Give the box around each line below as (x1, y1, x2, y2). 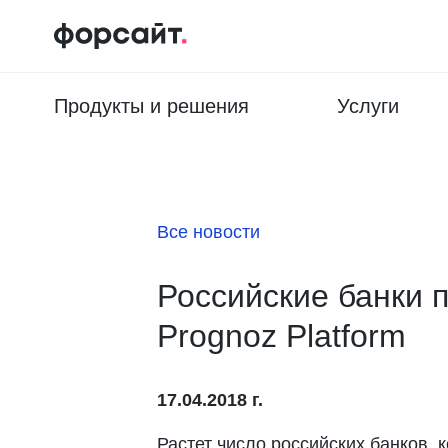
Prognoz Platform (157, 318, 406, 354)
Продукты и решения (53, 95, 249, 117)
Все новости (157, 222, 260, 242)
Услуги (336, 95, 399, 117)
